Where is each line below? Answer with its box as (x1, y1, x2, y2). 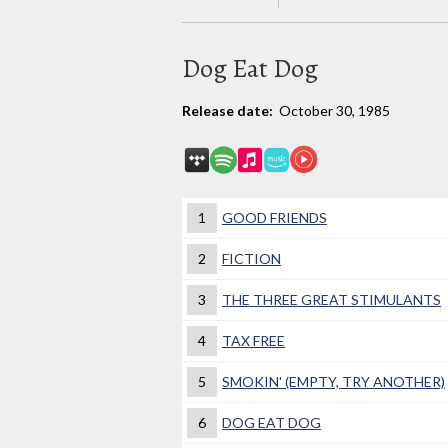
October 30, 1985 (276, 101, 390, 119)
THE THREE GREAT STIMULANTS (222, 291, 441, 309)
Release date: (182, 101, 276, 119)
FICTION (222, 250, 281, 268)
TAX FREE (222, 332, 285, 350)
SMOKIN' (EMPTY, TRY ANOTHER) (222, 373, 445, 391)
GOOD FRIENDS (222, 209, 327, 227)
